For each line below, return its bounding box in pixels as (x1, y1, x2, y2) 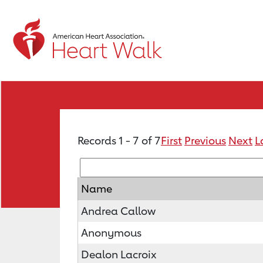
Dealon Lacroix (81, 248, 157, 261)
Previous (184, 134, 226, 147)
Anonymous (81, 226, 141, 239)
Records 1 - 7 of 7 (77, 134, 161, 147)
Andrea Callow (81, 204, 156, 217)
